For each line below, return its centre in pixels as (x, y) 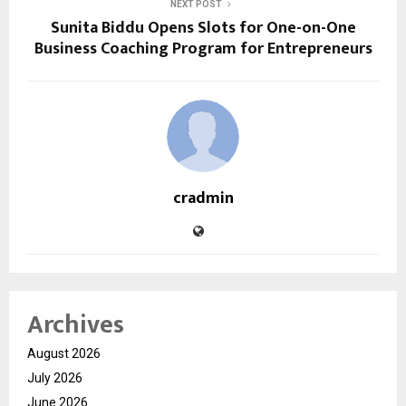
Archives (76, 324)
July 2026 (55, 377)
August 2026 (64, 353)
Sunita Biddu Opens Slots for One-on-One (203, 28)
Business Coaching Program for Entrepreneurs (203, 48)
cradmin (203, 198)
